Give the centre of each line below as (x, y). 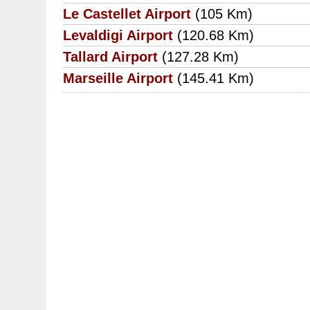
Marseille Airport (118, 79)
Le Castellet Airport (127, 14)
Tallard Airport (111, 57)
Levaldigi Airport (118, 36)
